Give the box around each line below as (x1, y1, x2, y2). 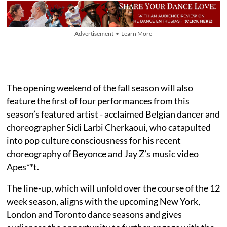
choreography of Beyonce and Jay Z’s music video (7, 147, 199, 159)
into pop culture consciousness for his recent (7, 134, 181, 146)
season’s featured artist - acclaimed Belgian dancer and (7, 108, 220, 120)
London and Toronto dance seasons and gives (7, 208, 182, 220)
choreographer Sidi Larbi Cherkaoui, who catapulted (7, 121, 211, 133)
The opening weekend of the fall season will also (7, 82, 194, 93)
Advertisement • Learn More (74, 29, 153, 37)
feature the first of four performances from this (7, 95, 190, 106)
